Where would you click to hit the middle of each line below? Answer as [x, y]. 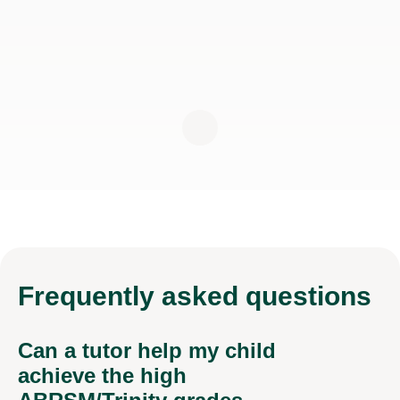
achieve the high [102, 375]
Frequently [90, 296]
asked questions [267, 296]
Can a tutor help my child [147, 350]
